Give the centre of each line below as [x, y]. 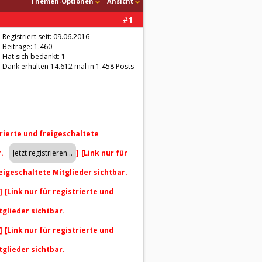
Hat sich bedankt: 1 [34, 56]
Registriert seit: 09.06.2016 [46, 37]
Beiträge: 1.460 [27, 46]
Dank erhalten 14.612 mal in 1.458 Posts [68, 66]
